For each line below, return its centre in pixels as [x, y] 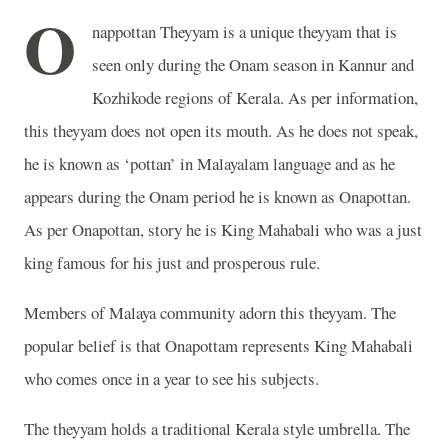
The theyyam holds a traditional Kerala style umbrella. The [217, 428]
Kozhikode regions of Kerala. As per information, [255, 97]
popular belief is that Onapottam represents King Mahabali [218, 345]
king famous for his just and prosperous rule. [172, 262]
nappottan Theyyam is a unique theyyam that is [244, 31]
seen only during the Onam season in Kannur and [253, 64]
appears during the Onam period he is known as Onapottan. [217, 196]
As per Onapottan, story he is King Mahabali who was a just [223, 229]
